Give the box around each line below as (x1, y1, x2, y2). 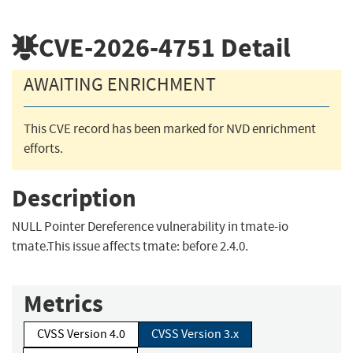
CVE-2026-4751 (39, 29, 215, 65)
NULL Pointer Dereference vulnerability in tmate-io (12, 218, 288, 236)
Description (12, 181, 136, 214)
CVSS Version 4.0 (37, 326, 125, 343)
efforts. (24, 140, 63, 158)
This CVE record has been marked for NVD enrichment (24, 121, 316, 138)
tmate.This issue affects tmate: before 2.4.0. (12, 238, 248, 255)
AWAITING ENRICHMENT (24, 72, 216, 97)
